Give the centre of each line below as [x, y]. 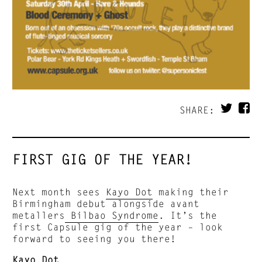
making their [191, 191]
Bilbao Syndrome [112, 215]
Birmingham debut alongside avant [106, 203]
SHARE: [200, 109]
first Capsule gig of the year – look [118, 226]
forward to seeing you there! [94, 238]
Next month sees [59, 191]
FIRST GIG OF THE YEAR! [103, 159]
